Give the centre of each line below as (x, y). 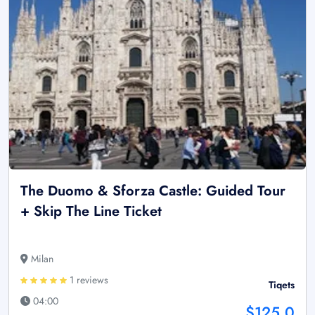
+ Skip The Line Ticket (91, 211)
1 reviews (88, 279)
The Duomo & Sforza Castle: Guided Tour (153, 191)
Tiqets (282, 284)
